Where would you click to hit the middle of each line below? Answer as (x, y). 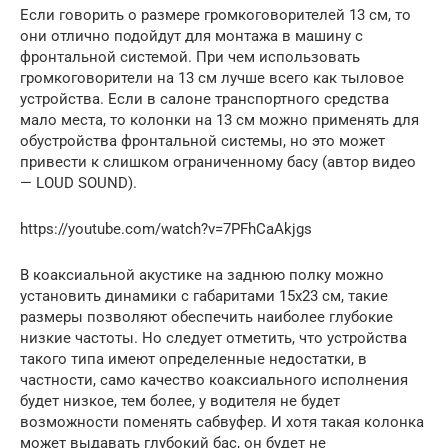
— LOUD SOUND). (78, 182)
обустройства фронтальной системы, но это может (202, 140)
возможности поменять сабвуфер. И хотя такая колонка (222, 421)
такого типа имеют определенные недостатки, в (193, 358)
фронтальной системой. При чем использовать (190, 56)
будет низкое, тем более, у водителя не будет (180, 400)
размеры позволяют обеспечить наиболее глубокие (206, 316)
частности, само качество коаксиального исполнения (214, 379)
